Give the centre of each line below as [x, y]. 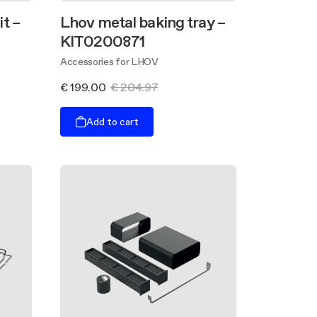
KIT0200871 [103, 41]
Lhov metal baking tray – [143, 22]
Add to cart [113, 121]
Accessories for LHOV [109, 62]
